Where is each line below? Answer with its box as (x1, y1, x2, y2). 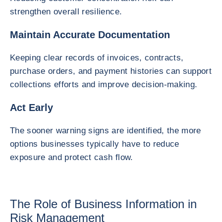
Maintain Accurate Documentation (10, 29, 170, 40)
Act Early (10, 102, 53, 113)
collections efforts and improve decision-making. (10, 80, 198, 89)
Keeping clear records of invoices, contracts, (10, 53, 184, 62)
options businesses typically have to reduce (10, 139, 179, 149)
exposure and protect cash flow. (10, 153, 133, 162)
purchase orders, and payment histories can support (10, 66, 212, 76)
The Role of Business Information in (10, 197, 197, 211)
